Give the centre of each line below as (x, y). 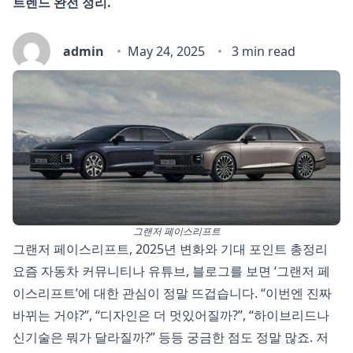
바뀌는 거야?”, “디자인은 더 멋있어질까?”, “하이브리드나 (171, 316)
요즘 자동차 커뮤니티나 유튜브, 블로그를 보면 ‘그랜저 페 (171, 271)
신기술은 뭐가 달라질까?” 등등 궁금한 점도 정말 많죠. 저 (171, 338)
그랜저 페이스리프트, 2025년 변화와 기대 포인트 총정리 (170, 249)
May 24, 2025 (166, 51)
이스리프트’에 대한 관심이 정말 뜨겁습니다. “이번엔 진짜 (172, 294)
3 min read (262, 51)
